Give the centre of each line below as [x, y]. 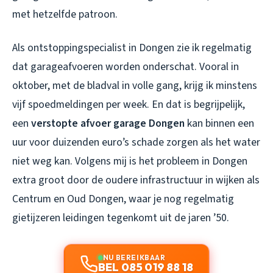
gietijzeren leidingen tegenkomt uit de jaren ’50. [121, 218]
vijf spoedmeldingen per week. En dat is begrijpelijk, [129, 104]
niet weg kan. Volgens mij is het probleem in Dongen [130, 161]
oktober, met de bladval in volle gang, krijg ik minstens [135, 85]
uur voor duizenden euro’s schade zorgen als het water [136, 142]
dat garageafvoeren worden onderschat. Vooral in [126, 66]
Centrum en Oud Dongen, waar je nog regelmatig [123, 199]
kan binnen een [219, 123]
